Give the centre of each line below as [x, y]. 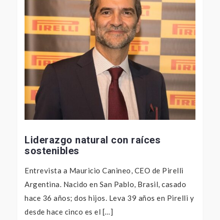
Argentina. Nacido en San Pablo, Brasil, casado [105, 184]
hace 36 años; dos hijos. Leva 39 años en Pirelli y [109, 198]
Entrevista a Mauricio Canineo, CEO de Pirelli [104, 171]
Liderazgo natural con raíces [93, 140]
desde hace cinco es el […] [69, 212]
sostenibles [52, 151]
